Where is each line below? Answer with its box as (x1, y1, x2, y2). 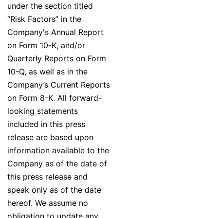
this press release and (7, 172, 88, 182)
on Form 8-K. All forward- (7, 93, 102, 103)
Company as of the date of (7, 159, 107, 169)
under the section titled (7, 1, 93, 11)
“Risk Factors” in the (7, 14, 81, 24)
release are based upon (7, 132, 93, 143)
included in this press (7, 119, 85, 129)
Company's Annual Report (7, 27, 104, 37)
